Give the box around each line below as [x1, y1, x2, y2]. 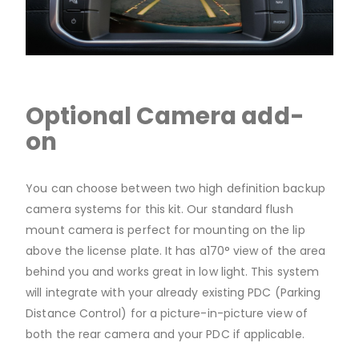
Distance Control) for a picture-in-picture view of [26, 305, 308, 322]
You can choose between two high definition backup [26, 180, 325, 197]
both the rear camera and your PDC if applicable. [26, 326, 305, 343]
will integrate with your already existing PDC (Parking [26, 284, 321, 301]
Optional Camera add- [26, 99, 305, 132]
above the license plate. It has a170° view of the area [26, 243, 326, 260]
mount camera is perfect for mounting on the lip [26, 222, 305, 239]
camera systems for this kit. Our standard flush [26, 201, 293, 218]
